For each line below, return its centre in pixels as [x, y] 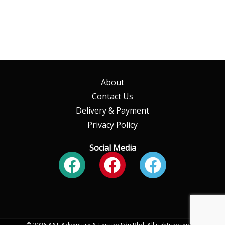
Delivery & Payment [113, 111]
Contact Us [113, 97]
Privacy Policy [113, 125]
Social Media [113, 148]
